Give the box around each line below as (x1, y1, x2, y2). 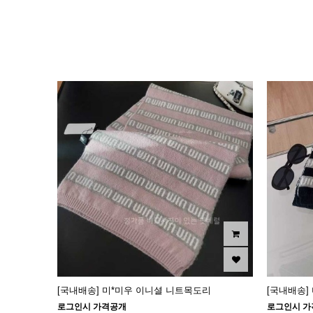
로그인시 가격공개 (57, 302, 126, 312)
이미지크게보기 (80, 44, 138, 54)
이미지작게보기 (103, 44, 161, 54)
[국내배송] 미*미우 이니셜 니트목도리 (57, 285, 211, 296)
